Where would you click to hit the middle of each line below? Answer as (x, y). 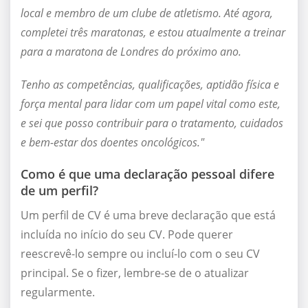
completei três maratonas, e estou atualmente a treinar (153, 33)
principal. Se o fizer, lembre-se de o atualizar (135, 273)
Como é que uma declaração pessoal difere (147, 174)
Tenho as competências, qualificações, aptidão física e (150, 85)
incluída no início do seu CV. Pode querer (127, 235)
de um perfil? (59, 191)
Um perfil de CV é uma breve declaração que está (148, 216)
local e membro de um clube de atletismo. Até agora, (147, 13)
